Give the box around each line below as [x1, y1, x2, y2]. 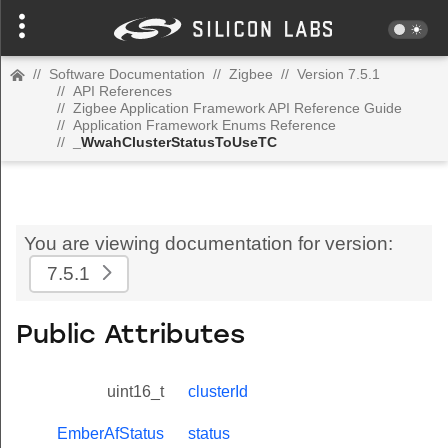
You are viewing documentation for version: [24, 233, 393, 254]
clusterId [188, 383, 248, 401]
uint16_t [107, 383, 164, 401]
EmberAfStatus [57, 425, 164, 443]
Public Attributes [16, 322, 245, 350]
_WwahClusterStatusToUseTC [73, 134, 277, 150]
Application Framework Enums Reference [73, 117, 336, 133]
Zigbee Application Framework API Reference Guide [73, 100, 402, 116]
